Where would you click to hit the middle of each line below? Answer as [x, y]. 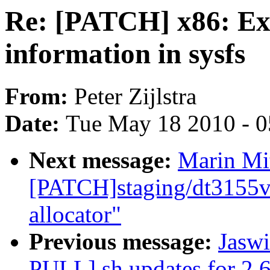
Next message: [103, 160]
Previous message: [124, 242]
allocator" [75, 215]
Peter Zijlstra [135, 96]
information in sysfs [125, 54]
